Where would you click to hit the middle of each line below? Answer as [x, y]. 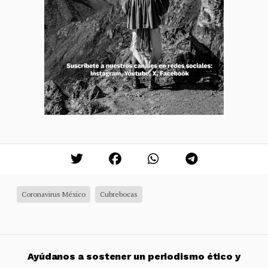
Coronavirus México [54, 194]
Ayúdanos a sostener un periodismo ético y [134, 256]
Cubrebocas [119, 194]
